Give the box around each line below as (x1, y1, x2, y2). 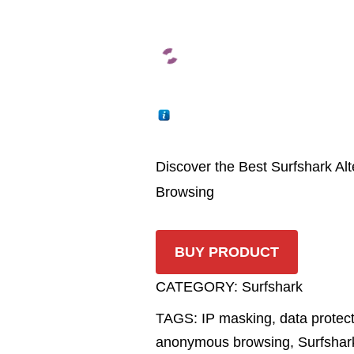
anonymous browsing (156, 334, 290, 350)
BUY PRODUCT (175, 244, 279, 260)
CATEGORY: (156, 279, 242, 295)
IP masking (201, 311, 272, 326)
